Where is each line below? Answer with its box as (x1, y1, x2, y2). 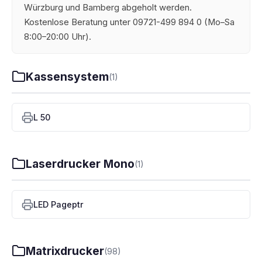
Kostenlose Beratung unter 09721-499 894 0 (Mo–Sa (24, 17, 235, 27)
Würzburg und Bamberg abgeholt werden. (24, 2, 192, 13)
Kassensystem (26, 70, 109, 84)
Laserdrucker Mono (26, 157, 135, 171)
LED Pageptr (33, 199, 84, 209)
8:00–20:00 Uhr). (24, 32, 91, 42)
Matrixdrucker (26, 244, 104, 258)
